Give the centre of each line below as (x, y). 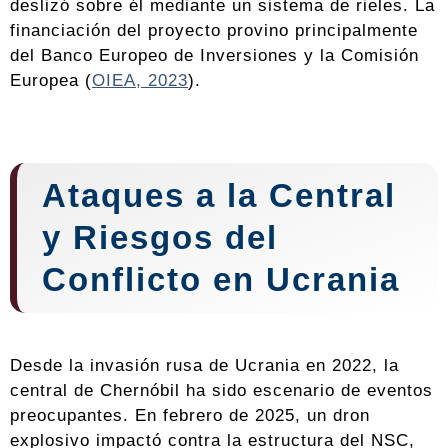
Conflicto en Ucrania (221, 280)
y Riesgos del (160, 238)
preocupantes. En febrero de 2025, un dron (190, 415)
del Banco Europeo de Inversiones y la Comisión (214, 55)
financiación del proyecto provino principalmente (214, 30)
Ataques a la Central (219, 196)
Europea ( (51, 80)
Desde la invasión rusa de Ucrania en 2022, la (204, 365)
